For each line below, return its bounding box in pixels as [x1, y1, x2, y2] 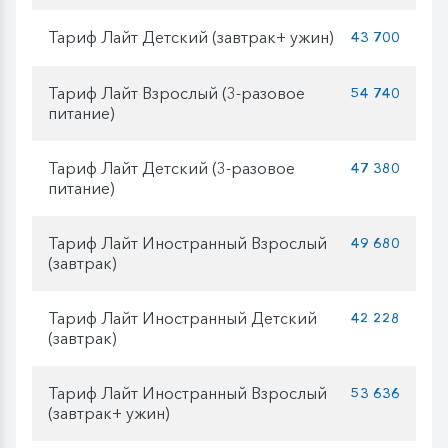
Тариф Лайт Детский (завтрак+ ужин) [48, 27, 334, 48]
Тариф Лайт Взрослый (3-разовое [48, 83, 305, 104]
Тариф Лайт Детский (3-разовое [48, 158, 295, 179]
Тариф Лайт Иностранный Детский [48, 308, 317, 329]
